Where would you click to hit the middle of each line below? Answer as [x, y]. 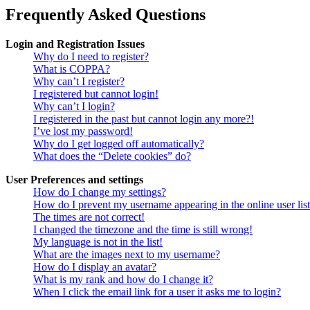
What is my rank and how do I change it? [123, 280]
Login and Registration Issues [75, 44]
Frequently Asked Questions [106, 15]
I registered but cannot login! [96, 94]
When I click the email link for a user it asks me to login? [157, 292]
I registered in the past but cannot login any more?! [144, 119]
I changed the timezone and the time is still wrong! [143, 230]
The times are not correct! [89, 217]
